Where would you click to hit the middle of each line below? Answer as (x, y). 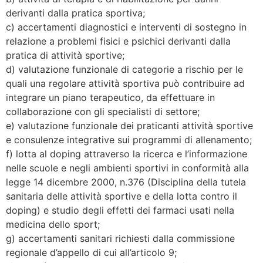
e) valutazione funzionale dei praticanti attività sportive (129, 125)
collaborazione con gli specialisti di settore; (103, 111)
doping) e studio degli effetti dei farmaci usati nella (120, 210)
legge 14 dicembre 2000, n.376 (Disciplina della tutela (126, 182)
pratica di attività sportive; (65, 55)
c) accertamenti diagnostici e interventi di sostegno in (126, 27)
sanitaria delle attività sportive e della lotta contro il (122, 196)
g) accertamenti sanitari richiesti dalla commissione (120, 238)
